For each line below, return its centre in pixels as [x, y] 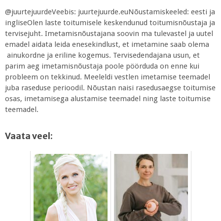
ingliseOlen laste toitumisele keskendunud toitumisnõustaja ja [110, 22]
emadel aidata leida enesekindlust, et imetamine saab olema [107, 44]
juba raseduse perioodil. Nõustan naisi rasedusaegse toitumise [110, 88]
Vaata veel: [29, 136]
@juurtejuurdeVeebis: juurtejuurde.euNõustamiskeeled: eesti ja [110, 12]
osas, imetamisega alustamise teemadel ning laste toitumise [108, 98]
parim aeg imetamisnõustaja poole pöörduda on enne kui [102, 66]
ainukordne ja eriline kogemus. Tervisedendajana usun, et [102, 55]
